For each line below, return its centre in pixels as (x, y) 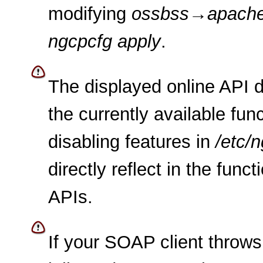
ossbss (160, 14)
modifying (90, 14)
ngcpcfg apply (104, 42)
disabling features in (132, 142)
